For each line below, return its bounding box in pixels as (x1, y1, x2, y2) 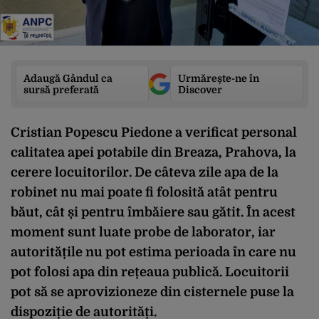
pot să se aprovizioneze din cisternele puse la (11, 285, 294, 299)
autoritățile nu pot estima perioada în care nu (11, 245, 296, 259)
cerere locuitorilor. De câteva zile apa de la (11, 165, 278, 179)
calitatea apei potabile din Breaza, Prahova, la (11, 145, 296, 159)
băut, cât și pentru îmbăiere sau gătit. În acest (11, 205, 296, 219)
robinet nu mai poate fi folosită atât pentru (11, 185, 278, 199)
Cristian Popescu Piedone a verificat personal (11, 125, 297, 140)
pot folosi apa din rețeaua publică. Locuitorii (11, 265, 289, 279)
